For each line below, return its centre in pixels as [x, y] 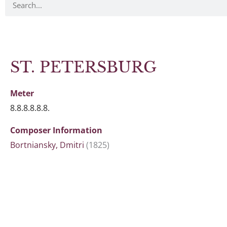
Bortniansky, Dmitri [47, 145]
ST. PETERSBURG [83, 67]
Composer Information [56, 130]
